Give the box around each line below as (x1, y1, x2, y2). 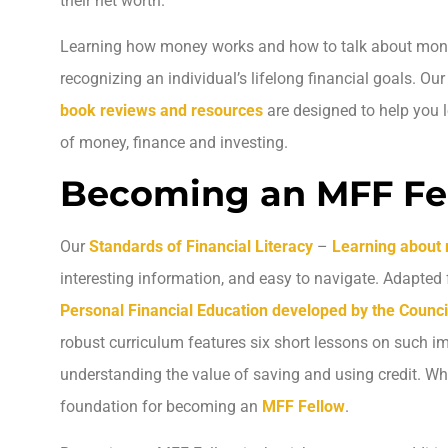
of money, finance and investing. (60, 133, 288, 152)
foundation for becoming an (60, 397, 262, 417)
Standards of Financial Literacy (89, 237, 313, 257)
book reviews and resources (60, 101, 263, 120)
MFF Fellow (262, 397, 345, 417)
